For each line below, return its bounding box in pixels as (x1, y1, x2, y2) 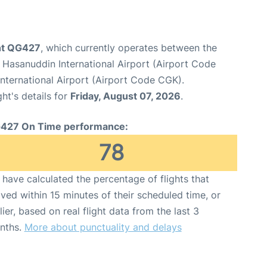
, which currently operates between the (41, 42, 217, 54)
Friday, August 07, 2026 (70, 90, 181, 103)
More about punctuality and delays (24, 221, 182, 234)
